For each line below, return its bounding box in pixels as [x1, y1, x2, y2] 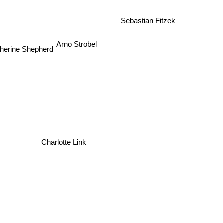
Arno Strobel [56, 44, 97, 53]
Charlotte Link [38, 140, 83, 149]
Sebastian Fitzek [120, 22, 175, 31]
